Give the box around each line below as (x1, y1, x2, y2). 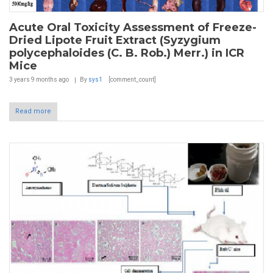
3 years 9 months (9, 76, 57, 83)
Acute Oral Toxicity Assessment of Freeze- (9, 20, 257, 34)
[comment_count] (107, 76, 156, 83)
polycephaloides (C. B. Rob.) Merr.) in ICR (9, 46, 244, 60)
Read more (15, 107, 51, 115)
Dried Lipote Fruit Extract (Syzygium (9, 33, 221, 47)
